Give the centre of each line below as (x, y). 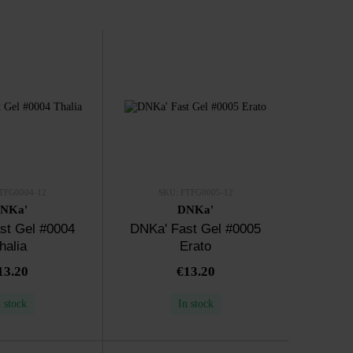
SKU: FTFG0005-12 (195, 192)
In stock (195, 303)
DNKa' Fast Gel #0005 (196, 229)
